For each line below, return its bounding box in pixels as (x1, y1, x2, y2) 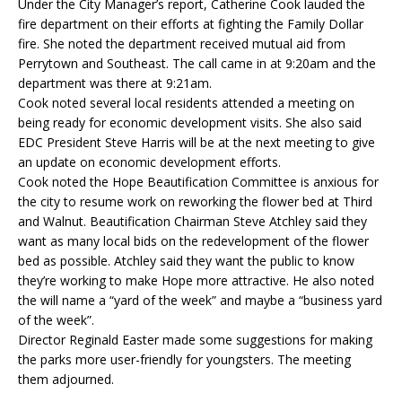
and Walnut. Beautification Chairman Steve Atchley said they (18, 213, 367, 231)
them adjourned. (18, 371, 114, 389)
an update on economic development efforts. (18, 153, 281, 171)
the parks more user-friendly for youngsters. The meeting (18, 351, 351, 369)
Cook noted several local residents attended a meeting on (18, 94, 354, 112)
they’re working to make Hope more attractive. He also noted (18, 272, 374, 290)
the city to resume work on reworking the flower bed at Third (18, 193, 372, 211)
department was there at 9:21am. (18, 74, 212, 92)
